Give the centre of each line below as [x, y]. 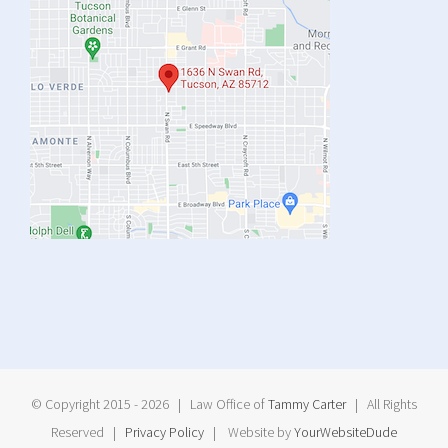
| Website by [249, 432]
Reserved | [88, 432]
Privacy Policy [164, 432]
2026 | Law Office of [204, 404]
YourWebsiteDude [345, 432]
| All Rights [381, 404]
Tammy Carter [307, 404]
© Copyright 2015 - [86, 404]
